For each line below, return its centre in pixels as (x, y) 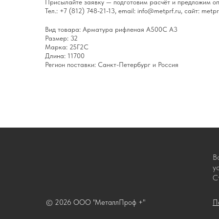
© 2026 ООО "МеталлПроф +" (96, 203)
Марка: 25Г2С (67, 47)
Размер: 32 (61, 38)
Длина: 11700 (65, 56)
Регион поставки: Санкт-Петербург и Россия (112, 65)
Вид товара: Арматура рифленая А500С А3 (111, 30)
